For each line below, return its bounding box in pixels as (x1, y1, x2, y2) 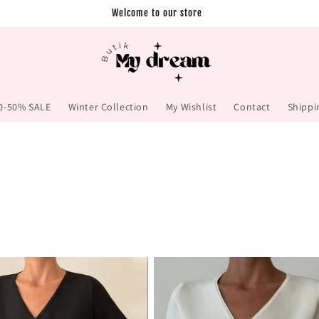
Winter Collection (68, 100, 149, 113)
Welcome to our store (111, 7, 202, 19)
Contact (234, 100, 271, 113)
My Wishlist (165, 100, 217, 113)
